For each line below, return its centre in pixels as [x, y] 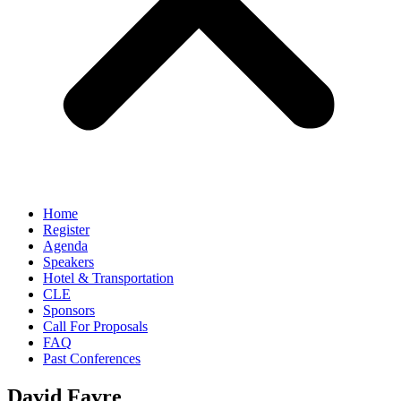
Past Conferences [92, 358]
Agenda [65, 246]
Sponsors [69, 310]
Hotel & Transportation [108, 278]
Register [66, 230]
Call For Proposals [95, 326]
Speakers [68, 262]
